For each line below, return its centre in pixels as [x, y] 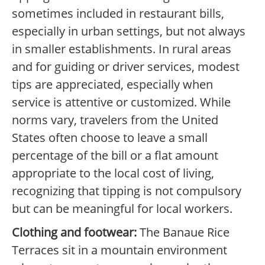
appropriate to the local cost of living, [113, 173]
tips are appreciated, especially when [112, 85]
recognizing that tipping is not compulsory [127, 191]
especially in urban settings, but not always [129, 31]
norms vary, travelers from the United [115, 120]
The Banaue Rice [183, 232]
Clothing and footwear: [74, 232]
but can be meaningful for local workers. [122, 209]
